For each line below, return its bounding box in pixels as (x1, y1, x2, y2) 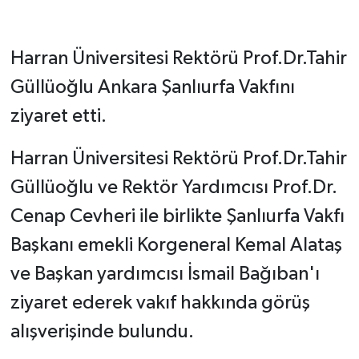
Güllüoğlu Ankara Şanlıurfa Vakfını (10, 78, 295, 98)
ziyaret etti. (10, 107, 107, 127)
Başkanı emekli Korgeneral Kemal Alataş (10, 236, 342, 256)
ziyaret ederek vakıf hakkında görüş (10, 293, 310, 313)
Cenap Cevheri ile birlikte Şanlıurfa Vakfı (10, 207, 345, 227)
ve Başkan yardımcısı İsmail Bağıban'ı (10, 264, 320, 284)
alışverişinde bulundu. (10, 322, 194, 342)
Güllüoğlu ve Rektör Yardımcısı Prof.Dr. (10, 178, 337, 198)
